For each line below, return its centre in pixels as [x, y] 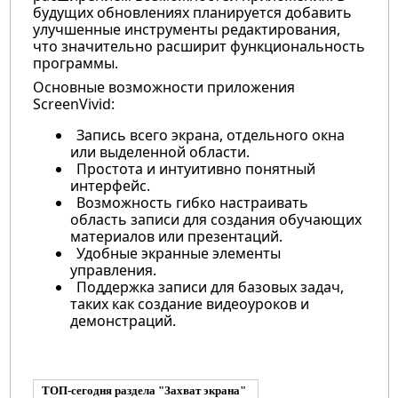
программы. [75, 63]
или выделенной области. [159, 151]
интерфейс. [110, 185]
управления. [113, 270]
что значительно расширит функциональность [199, 46]
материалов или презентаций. [176, 236]
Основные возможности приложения [163, 87]
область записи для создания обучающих [215, 219]
